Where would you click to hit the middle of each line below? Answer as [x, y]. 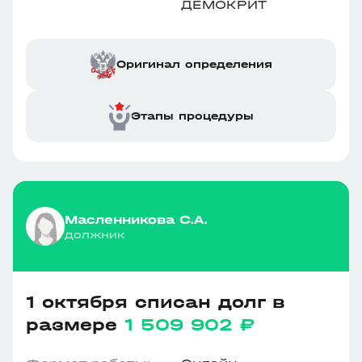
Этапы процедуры [192, 116]
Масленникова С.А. [136, 219]
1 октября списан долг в [156, 302]
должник [95, 234]
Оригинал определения [194, 64]
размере [75, 325]
